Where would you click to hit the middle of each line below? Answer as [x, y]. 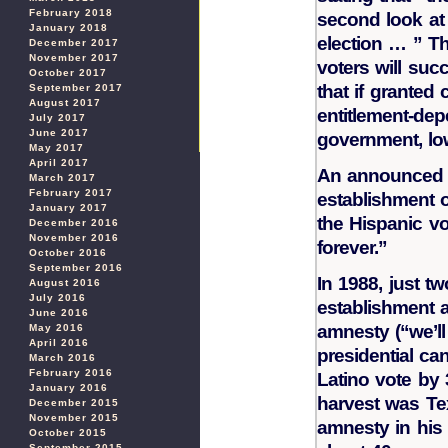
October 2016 [68, 252]
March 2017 [62, 177]
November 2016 [74, 237]
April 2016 [59, 342]
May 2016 [56, 327]
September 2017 [76, 87]
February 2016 [71, 372]
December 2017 [74, 42]
